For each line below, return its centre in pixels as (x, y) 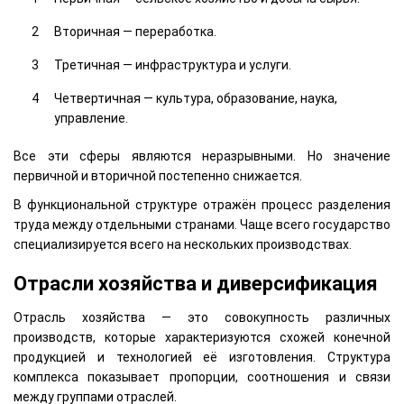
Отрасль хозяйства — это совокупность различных (202, 317)
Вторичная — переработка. (135, 32)
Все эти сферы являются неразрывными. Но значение (202, 156)
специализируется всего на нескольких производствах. (183, 245)
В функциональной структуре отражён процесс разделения (202, 205)
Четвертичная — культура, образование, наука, (196, 99)
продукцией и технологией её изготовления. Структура (202, 357)
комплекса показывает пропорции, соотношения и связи (202, 376)
